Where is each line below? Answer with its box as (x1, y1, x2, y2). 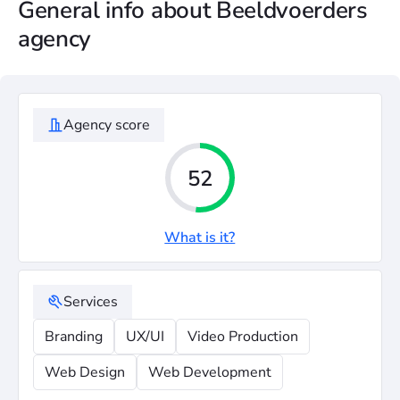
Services (63, 292, 118, 312)
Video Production (187, 327, 298, 346)
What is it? (164, 228, 236, 247)
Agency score (63, 115, 150, 135)
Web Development (148, 362, 271, 382)
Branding (45, 327, 103, 346)
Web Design (45, 362, 125, 382)
